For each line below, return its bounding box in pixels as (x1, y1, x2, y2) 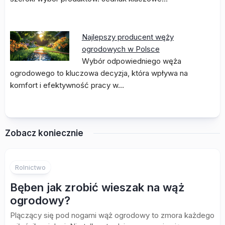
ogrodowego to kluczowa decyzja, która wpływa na (10, 68, 188, 78)
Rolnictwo (15, 163, 46, 171)
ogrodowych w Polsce (81, 44, 160, 54)
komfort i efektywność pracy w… (10, 80, 124, 90)
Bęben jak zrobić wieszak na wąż (10, 181, 184, 194)
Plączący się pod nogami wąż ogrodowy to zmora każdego (10, 210, 214, 220)
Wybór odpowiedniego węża (81, 56, 181, 66)
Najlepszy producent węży (81, 32, 174, 42)
